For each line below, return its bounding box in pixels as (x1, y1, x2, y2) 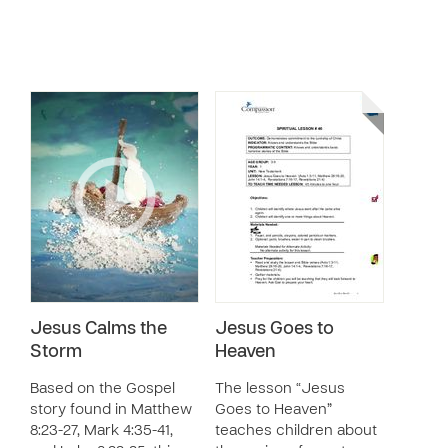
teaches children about (215, 424, 377, 438)
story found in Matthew (30, 403, 192, 417)
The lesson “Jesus (215, 382, 345, 396)
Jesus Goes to (215, 321, 334, 338)
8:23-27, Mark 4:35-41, (30, 424, 173, 438)
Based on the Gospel (30, 382, 175, 396)
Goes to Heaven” (215, 403, 332, 417)
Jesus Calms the (30, 321, 167, 338)
